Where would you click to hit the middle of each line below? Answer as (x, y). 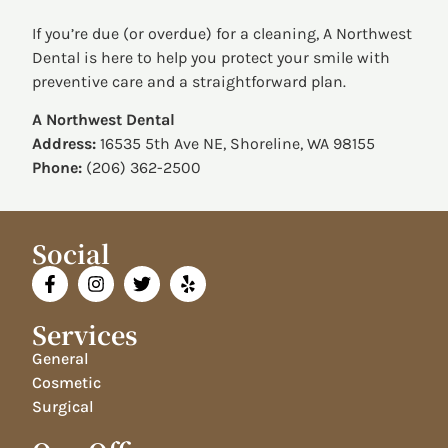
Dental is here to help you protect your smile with (211, 57)
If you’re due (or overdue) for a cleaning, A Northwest (222, 33)
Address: (64, 144)
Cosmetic (67, 382)
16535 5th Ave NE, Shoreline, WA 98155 (236, 144)
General (61, 358)
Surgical (63, 406)
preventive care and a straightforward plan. (189, 81)
